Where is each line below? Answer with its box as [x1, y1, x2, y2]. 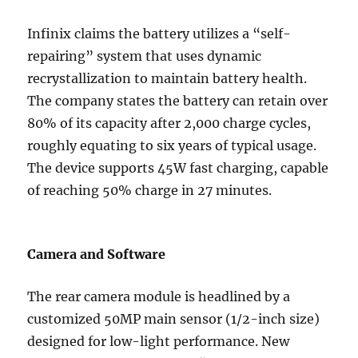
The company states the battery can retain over [27, 93, 328, 109]
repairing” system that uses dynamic [27, 48, 262, 65]
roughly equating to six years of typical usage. [27, 137, 317, 154]
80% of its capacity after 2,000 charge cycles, [27, 115, 312, 132]
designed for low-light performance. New [27, 333, 290, 350]
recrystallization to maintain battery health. [27, 70, 308, 87]
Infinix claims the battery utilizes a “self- [27, 26, 292, 42]
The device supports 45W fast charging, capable [27, 160, 329, 177]
